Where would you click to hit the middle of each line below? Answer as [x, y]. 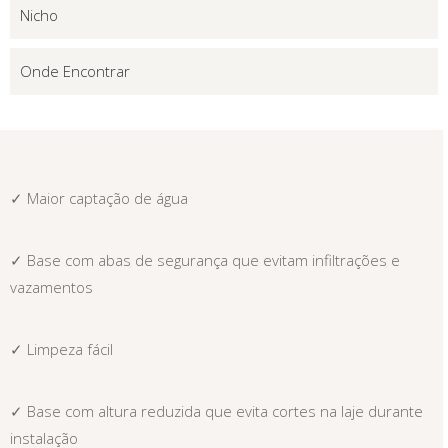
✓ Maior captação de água [99, 197]
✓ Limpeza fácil [61, 348]
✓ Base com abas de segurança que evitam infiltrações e [205, 259]
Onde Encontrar [75, 70]
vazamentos [51, 286]
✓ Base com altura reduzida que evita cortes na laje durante [216, 410]
